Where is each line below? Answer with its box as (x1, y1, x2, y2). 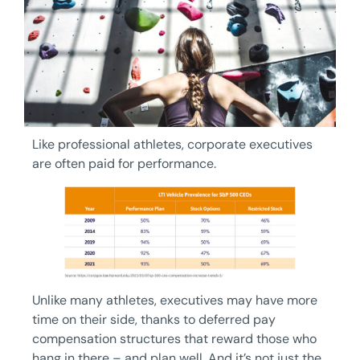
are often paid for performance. (32, 154, 216, 172)
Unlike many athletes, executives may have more (32, 292, 317, 309)
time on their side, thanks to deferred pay (32, 311, 276, 329)
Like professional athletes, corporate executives (32, 135, 313, 153)
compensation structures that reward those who (32, 330, 317, 348)
